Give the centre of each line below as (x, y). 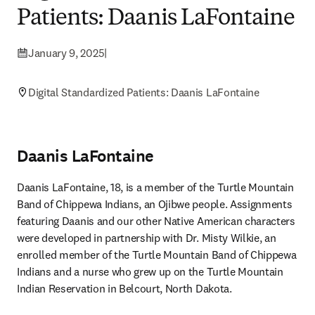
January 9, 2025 (66, 53)
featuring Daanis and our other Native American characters (156, 221)
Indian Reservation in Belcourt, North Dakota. (126, 288)
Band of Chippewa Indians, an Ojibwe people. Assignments (155, 204)
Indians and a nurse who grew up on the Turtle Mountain (150, 271)
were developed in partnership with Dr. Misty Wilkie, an (147, 238)
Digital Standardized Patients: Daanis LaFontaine (144, 92)
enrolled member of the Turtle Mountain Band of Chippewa (157, 255)
